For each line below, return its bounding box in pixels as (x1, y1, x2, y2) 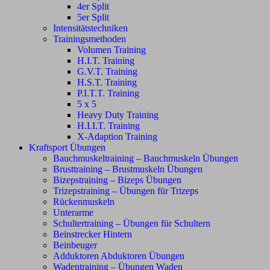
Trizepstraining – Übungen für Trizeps (53, 186, 198, 196)
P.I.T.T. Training (77, 88, 139, 98)
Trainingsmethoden (53, 34, 126, 44)
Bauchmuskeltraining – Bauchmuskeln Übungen (53, 153, 238, 163)
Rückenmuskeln (53, 196, 115, 207)
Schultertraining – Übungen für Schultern (53, 218, 210, 228)
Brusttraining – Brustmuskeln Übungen (53, 164, 202, 174)
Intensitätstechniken (53, 23, 128, 33)
